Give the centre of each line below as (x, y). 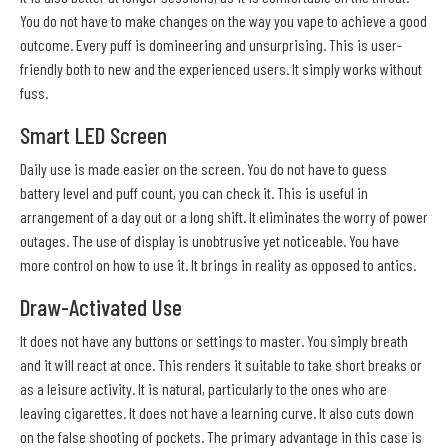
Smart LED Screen (93, 135)
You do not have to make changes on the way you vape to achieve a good (223, 21)
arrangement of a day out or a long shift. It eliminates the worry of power (224, 217)
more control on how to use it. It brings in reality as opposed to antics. (218, 265)
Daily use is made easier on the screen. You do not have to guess (203, 169)
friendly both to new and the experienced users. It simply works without (221, 69)
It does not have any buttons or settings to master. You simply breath (214, 341)
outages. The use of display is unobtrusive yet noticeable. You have (209, 241)
